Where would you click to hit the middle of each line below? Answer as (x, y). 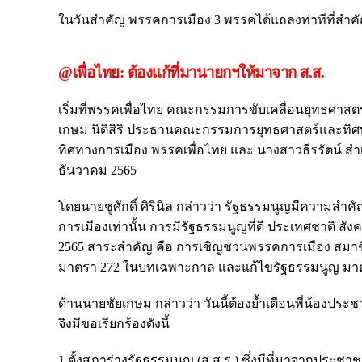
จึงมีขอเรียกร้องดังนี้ (114, 323)
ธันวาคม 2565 (97, 170)
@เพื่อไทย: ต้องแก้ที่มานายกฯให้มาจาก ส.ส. (191, 72)
